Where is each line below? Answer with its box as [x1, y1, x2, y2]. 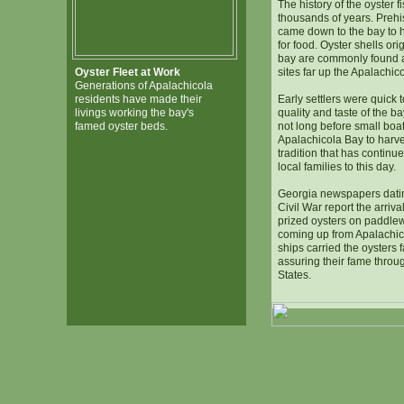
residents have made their [74, 93, 202, 106]
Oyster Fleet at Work [74, 66, 180, 78]
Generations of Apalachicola [74, 79, 213, 92]
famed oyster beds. [74, 120, 168, 133]
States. [277, 269, 311, 281]
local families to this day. [277, 161, 396, 173]
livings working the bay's [74, 106, 194, 119]
